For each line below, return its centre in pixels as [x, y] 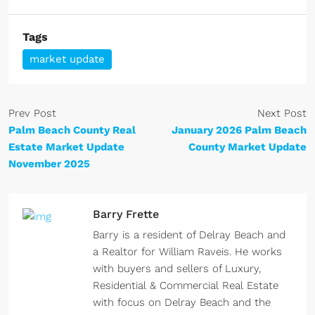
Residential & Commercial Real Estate [186, 285]
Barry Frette [126, 214]
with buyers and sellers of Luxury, [177, 269]
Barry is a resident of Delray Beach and [189, 235]
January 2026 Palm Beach [239, 130]
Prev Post [32, 113]
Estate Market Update [66, 147]
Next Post [282, 113]
